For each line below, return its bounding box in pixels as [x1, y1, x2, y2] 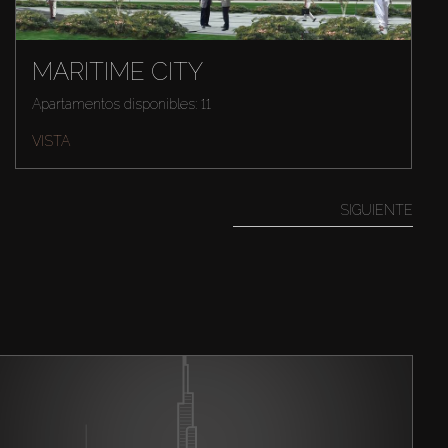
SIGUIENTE [339, 202, 413, 219]
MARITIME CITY [31, 57, 203, 87]
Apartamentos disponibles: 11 [31, 96, 211, 113]
